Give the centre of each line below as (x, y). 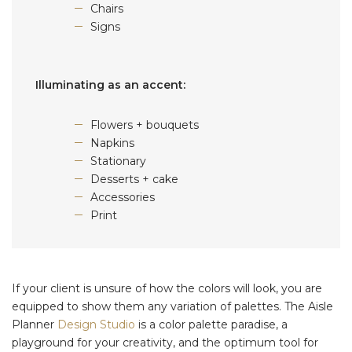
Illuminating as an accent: (112, 84)
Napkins (114, 143)
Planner (35, 324)
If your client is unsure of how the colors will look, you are (167, 288)
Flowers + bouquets (145, 125)
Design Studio (96, 324)
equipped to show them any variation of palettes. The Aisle (172, 306)
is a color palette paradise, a (211, 324)
